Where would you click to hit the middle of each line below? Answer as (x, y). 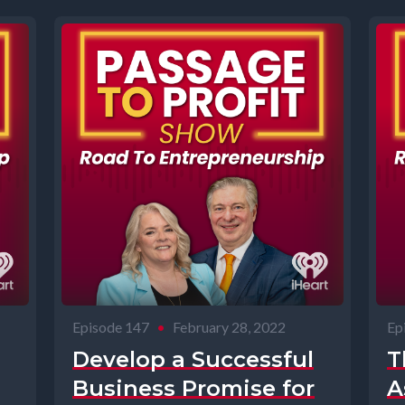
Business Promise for (193, 388)
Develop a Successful (193, 359)
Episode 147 (111, 327)
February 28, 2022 (229, 327)
